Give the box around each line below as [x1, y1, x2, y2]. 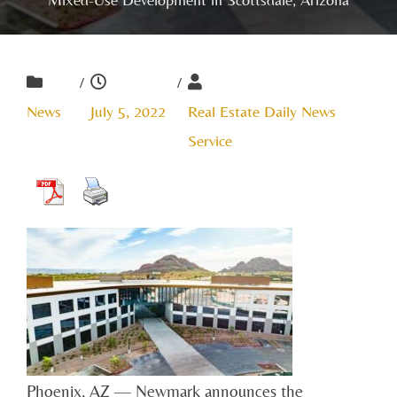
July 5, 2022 [90, 101, 166, 121]
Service [188, 130, 233, 150]
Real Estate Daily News [188, 101, 337, 121]
